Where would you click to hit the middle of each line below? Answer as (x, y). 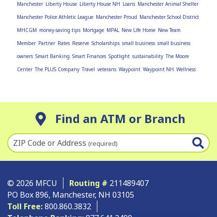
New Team (169, 30)
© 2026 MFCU (32, 183)
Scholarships (106, 43)
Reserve (81, 43)
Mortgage (93, 30)
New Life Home (139, 30)
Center (25, 69)
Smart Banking (53, 56)
